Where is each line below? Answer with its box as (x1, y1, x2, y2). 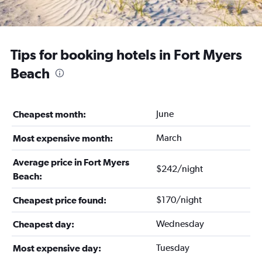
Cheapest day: (13, 219, 74, 229)
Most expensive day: (13, 243, 101, 253)
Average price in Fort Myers (13, 157, 129, 167)
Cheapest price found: (13, 195, 106, 205)
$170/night (156, 194, 202, 205)
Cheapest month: (13, 109, 86, 119)
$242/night (156, 163, 203, 174)
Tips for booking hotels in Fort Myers (11, 46, 242, 63)
